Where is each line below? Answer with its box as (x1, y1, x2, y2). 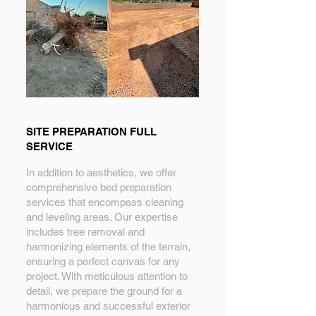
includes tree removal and (26, 226, 145, 238)
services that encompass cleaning (26, 196, 183, 208)
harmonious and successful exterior (26, 300, 190, 312)
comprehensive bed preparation (26, 181, 171, 193)
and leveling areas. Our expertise (26, 211, 178, 223)
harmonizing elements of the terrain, (26, 241, 190, 253)
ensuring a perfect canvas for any (26, 255, 180, 267)
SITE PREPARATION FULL (26, 126, 157, 138)
